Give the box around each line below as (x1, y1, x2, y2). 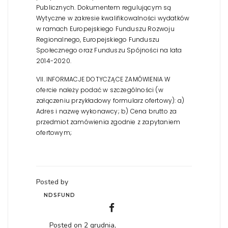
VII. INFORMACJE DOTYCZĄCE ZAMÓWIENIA (36, 74, 163, 83)
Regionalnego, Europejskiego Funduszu (36, 35, 160, 44)
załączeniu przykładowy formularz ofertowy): (36, 96, 176, 105)
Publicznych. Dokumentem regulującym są (36, 3, 172, 12)
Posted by (36, 177, 68, 187)
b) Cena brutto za (119, 106, 177, 116)
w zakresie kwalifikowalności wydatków (66, 13, 190, 22)
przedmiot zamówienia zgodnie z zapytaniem (36, 117, 181, 126)
